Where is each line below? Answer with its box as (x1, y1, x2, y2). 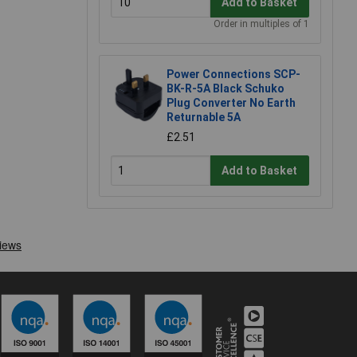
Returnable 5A (167, 111, 241, 124)
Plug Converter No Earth (167, 96, 296, 110)
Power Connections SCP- (167, 68, 300, 81)
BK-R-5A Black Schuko (167, 82, 284, 96)
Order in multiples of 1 (214, 18, 309, 30)
